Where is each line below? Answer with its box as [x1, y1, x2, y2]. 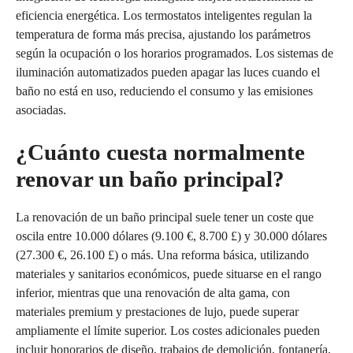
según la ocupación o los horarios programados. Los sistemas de [16, 46, 333, 60]
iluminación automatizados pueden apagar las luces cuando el [16, 65, 320, 79]
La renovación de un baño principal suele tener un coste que [16, 210, 314, 224]
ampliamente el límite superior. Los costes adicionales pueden [16, 323, 320, 337]
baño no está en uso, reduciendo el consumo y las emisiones [16, 84, 313, 98]
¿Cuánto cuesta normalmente [16, 139, 305, 165]
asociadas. [16, 102, 66, 117]
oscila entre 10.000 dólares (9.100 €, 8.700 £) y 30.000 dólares [16, 229, 327, 243]
